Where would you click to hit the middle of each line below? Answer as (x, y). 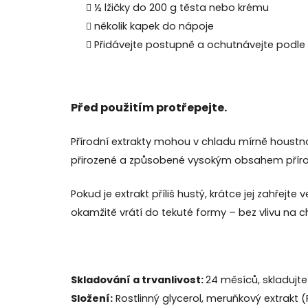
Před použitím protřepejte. (149, 107)
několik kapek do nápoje (154, 26)
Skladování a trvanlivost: (138, 279)
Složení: (92, 298)
